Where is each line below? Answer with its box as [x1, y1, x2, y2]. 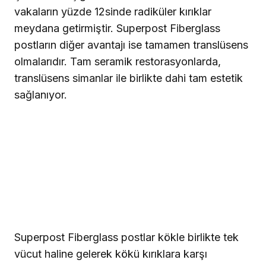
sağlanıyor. [14, 88, 67, 101]
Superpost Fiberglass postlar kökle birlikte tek [14, 230, 239, 243]
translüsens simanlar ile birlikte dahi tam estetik [14, 71, 243, 84]
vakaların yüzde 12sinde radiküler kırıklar [14, 5, 211, 18]
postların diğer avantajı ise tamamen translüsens [14, 38, 248, 51]
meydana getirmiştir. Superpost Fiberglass [14, 21, 220, 34]
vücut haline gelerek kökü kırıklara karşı [14, 247, 207, 260]
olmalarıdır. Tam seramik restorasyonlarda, [14, 55, 221, 68]
